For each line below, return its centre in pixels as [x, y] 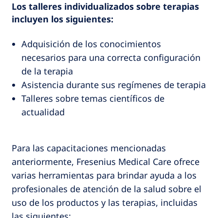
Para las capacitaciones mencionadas [89, 148]
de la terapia [47, 71]
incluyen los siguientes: [63, 19]
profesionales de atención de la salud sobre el [107, 189]
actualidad [43, 112]
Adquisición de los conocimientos [91, 44]
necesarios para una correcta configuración [111, 57]
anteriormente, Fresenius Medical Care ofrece [106, 161]
